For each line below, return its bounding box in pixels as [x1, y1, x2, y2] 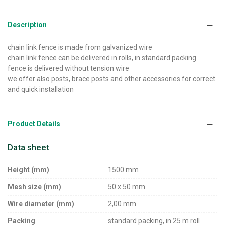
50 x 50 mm [108, 183, 145, 191]
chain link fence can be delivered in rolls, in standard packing [8, 54, 196, 62]
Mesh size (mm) [8, 183, 61, 191]
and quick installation [8, 85, 74, 94]
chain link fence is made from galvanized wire [8, 43, 152, 52]
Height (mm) [8, 166, 49, 174]
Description [8, 21, 47, 29]
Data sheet [8, 142, 49, 153]
